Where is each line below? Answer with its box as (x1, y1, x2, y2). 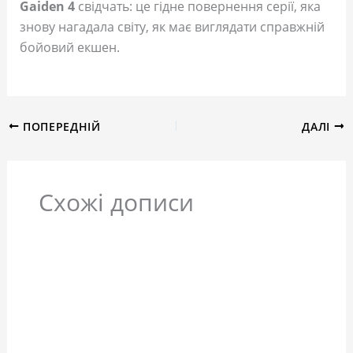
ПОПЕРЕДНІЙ (19, 118, 101, 134)
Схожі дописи (38, 186, 194, 219)
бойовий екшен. (19, 38, 120, 56)
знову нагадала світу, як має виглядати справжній (19, 17, 325, 35)
